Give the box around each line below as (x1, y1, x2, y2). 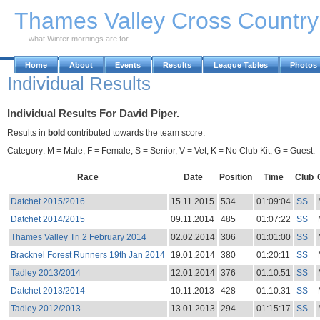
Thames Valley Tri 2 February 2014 (10, 231, 146, 242)
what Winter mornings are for (29, 34, 129, 43)
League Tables (214, 61, 268, 69)
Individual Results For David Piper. (7, 108, 179, 120)
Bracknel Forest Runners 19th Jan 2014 (10, 249, 165, 260)
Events (115, 61, 141, 69)
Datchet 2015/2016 (10, 196, 85, 206)
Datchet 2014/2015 (10, 214, 85, 224)
